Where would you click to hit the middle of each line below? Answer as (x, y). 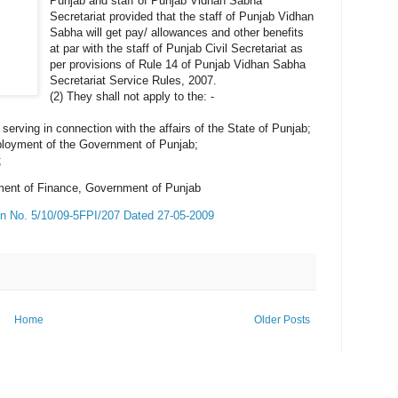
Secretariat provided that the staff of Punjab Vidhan (182, 16)
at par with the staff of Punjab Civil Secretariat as (177, 48)
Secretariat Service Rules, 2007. (134, 80)
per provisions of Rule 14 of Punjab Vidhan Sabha (178, 64)
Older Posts (282, 319)
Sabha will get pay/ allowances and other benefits (177, 32)
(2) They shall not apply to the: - (132, 96)
